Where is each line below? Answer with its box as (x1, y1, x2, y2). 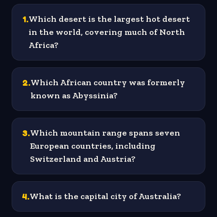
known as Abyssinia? (31, 90, 118, 101)
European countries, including (30, 140, 155, 151)
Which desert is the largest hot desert (29, 13, 190, 24)
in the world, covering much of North (29, 26, 185, 37)
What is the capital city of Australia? (30, 190, 181, 201)
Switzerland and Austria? (30, 153, 136, 164)
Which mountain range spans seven (30, 127, 180, 138)
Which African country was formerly (31, 77, 185, 88)
